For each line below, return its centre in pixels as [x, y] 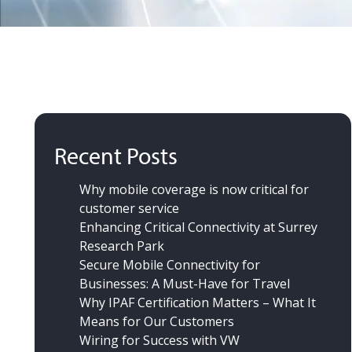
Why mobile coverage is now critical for [194, 190]
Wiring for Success [136, 341]
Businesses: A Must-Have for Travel [185, 284]
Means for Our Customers [157, 322]
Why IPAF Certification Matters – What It [198, 303]
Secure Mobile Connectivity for [170, 265]
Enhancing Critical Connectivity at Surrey [198, 227]
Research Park [122, 246]
